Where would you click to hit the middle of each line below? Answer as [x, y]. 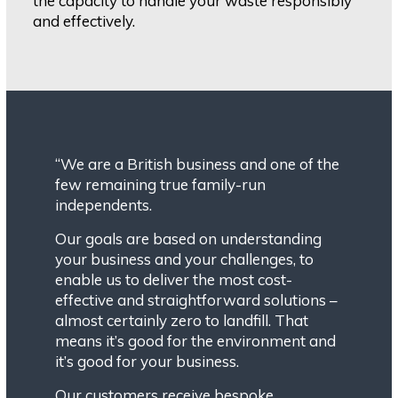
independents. [104, 205]
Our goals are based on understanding [189, 239]
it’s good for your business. [147, 362]
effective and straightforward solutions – [197, 300]
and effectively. [84, 21]
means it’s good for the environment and [196, 341]
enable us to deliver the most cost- [174, 280]
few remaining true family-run [161, 185]
